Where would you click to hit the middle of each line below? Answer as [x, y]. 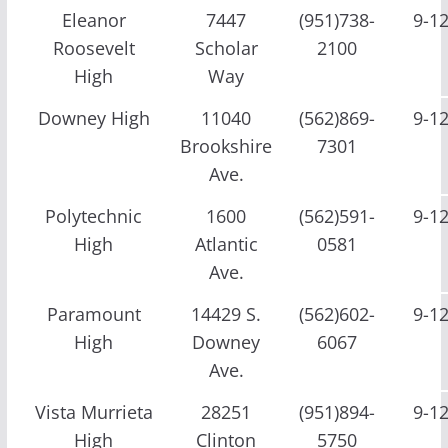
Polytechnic [94, 215]
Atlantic [226, 243]
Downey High [93, 117]
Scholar [226, 47]
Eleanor [93, 19]
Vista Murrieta [93, 411]
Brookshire [226, 145]
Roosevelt [93, 47]
